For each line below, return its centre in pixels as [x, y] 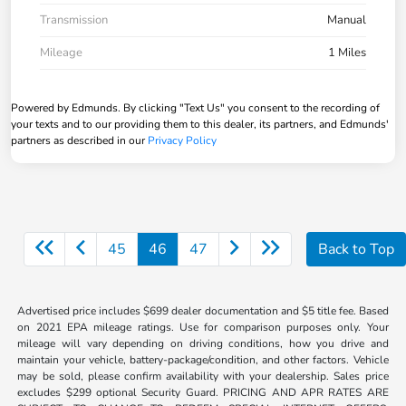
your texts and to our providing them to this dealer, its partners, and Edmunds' [200, 125]
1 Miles [347, 53]
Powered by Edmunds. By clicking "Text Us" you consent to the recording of [195, 108]
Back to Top [356, 250]
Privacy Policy [182, 141]
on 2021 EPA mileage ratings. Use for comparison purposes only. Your [203, 328]
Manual [347, 20]
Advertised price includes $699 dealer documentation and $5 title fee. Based [203, 311]
